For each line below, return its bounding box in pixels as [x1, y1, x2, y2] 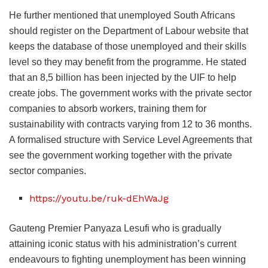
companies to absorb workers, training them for [9, 103, 206, 114]
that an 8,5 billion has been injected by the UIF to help [9, 72, 236, 83]
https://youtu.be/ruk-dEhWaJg [29, 193, 169, 205]
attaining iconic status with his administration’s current [9, 239, 236, 249]
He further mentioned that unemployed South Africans [9, 10, 235, 21]
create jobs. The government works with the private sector [9, 88, 252, 99]
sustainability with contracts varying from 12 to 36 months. [9, 119, 252, 130]
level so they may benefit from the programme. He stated [9, 57, 246, 68]
